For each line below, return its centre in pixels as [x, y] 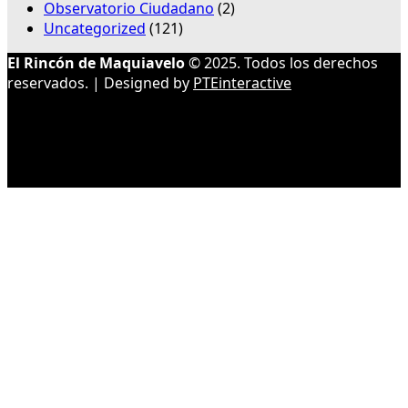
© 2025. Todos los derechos [281, 63]
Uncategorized [95, 29]
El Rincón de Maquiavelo [96, 63]
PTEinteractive [242, 83]
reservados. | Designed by [100, 83]
